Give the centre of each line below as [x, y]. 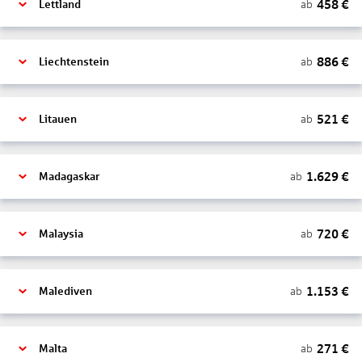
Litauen [58, 119]
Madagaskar [69, 177]
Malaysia [61, 234]
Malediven [65, 291]
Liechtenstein [74, 62]
